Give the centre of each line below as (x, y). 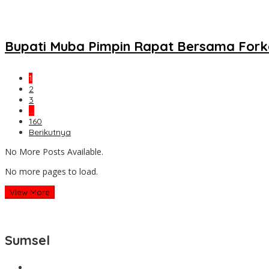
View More (30, 192)
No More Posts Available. (54, 151)
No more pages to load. (51, 171)
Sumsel (27, 240)
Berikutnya (50, 132)
